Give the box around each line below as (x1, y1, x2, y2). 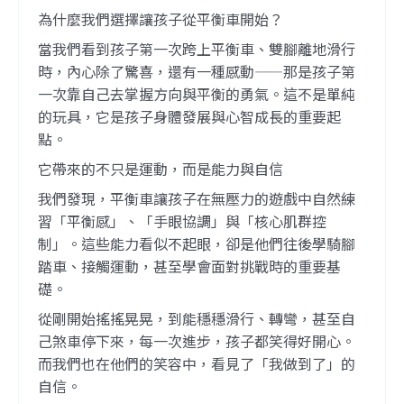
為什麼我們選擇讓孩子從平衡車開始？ (37, 7, 283, 30)
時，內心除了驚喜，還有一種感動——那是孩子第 (37, 60, 355, 82)
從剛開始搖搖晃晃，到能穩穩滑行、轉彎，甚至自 (37, 307, 355, 329)
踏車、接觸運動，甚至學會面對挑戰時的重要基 (37, 254, 341, 277)
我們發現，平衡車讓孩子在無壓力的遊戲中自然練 (37, 187, 355, 209)
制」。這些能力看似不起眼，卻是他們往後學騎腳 (37, 232, 355, 254)
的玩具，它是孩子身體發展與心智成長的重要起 (37, 105, 341, 127)
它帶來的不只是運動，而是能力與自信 (37, 157, 283, 179)
